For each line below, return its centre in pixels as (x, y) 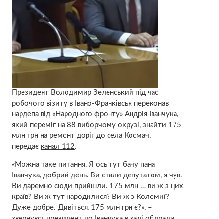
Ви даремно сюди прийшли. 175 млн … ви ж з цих (97, 186)
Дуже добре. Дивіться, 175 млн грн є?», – (82, 207)
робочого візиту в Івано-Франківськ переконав (90, 103)
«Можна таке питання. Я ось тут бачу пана (83, 164)
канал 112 (57, 146)
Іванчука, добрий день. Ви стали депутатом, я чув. (97, 175)
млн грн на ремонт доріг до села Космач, (81, 135)
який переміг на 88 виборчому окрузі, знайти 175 (96, 125)
